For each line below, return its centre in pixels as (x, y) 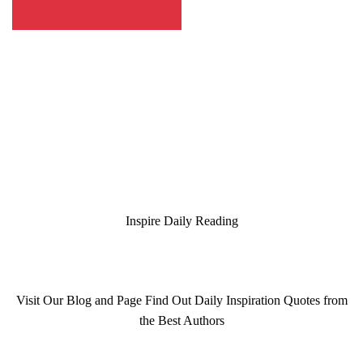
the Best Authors (181, 321)
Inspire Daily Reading (181, 221)
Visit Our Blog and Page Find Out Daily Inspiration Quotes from (181, 301)
